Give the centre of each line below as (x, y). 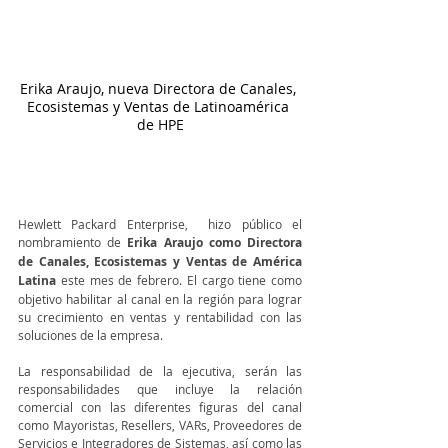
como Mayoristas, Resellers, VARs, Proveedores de (160, 425)
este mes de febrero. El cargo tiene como (179, 280)
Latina (37, 280)
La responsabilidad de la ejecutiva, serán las (160, 371)
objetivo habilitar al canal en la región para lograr (160, 299)
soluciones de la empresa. (92, 335)
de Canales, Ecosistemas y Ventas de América (160, 261)
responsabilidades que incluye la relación (160, 389)
